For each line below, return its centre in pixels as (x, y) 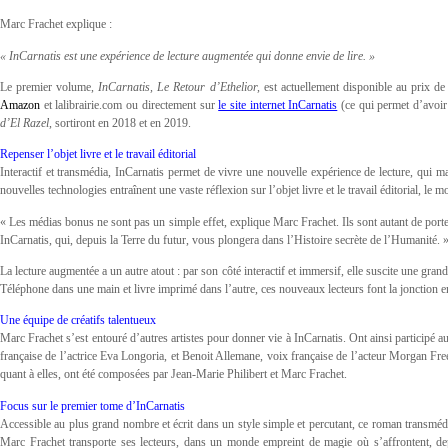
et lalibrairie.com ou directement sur (129, 104)
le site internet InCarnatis (278, 104)
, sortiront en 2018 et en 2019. (120, 122)
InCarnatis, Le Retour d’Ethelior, (181, 86)
